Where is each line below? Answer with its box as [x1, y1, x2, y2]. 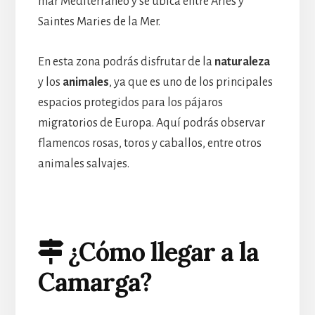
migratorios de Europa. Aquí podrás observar [37, 116, 265, 129]
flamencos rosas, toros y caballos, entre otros [37, 136, 262, 150]
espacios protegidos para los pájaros [37, 96, 223, 109]
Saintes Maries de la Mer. [37, 15, 160, 28]
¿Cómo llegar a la [62, 235, 259, 268]
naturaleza [214, 55, 270, 68]
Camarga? [37, 265, 152, 298]
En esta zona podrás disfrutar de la [37, 55, 214, 68]
